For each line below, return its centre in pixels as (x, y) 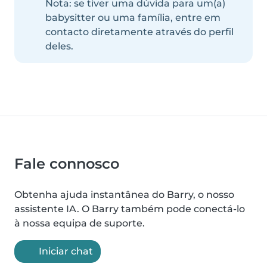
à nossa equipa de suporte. (80, 223)
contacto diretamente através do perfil (139, 32)
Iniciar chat (66, 252)
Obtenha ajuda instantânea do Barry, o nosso (124, 195)
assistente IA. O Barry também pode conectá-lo (130, 209)
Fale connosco (67, 164)
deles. (59, 46)
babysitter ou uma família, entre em (133, 18)
